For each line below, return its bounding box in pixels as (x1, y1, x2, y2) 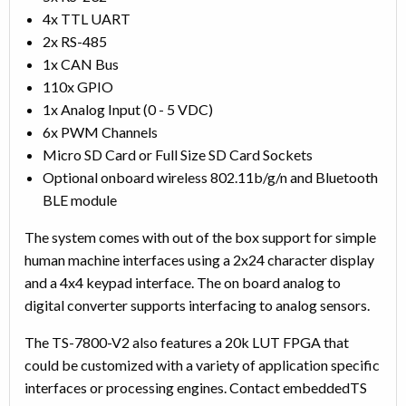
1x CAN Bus (43, 54, 119, 72)
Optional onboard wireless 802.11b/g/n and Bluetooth (43, 168, 378, 186)
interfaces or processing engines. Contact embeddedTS (24, 378, 367, 396)
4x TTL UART (43, 9, 130, 27)
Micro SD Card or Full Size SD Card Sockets (43, 145, 313, 163)
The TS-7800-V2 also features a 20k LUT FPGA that (24, 333, 349, 351)
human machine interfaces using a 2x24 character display (24, 250, 374, 268)
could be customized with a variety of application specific (24, 355, 380, 373)
